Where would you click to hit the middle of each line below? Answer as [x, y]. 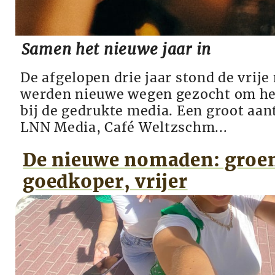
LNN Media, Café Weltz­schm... [124, 128]
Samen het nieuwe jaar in [116, 49]
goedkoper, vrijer [105, 181]
